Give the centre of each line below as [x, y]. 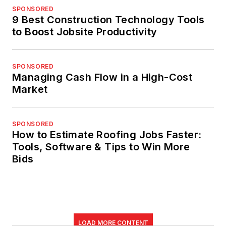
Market [30, 90]
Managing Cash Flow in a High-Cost [102, 77]
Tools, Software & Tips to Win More [101, 147]
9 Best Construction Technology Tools [108, 20]
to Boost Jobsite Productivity [85, 32]
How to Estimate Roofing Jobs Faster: [107, 135]
